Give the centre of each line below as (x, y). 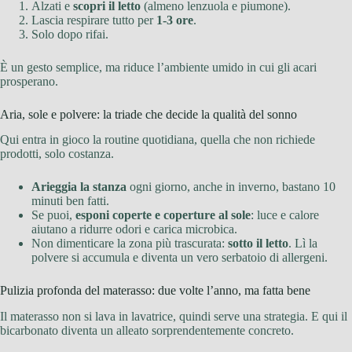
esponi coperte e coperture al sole (163, 215)
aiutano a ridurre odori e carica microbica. (134, 229)
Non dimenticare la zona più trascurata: (130, 244)
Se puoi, (53, 215)
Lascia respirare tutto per (94, 20)
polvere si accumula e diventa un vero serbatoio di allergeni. (180, 258)
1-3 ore (175, 20)
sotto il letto (258, 244)
